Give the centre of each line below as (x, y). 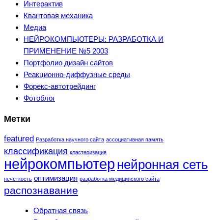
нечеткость (18, 179)
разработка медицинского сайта (120, 179)
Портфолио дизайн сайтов (68, 63)
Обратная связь (61, 211)
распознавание (41, 191)
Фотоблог (39, 98)
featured (19, 139)
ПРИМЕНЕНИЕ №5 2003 (66, 51)
